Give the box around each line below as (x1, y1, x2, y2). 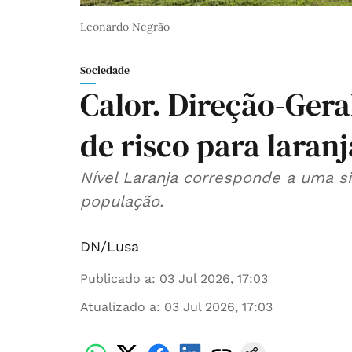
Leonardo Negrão (80, 20, 170, 35)
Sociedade (80, 62, 130, 79)
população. (80, 192, 163, 211)
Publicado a (80, 271, 152, 287)
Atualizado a (80, 299, 156, 315)
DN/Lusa (80, 238, 139, 255)
